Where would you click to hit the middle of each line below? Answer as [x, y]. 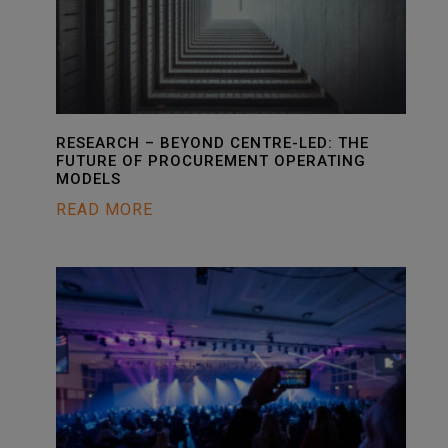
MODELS [88, 179]
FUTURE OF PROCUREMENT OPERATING [211, 161]
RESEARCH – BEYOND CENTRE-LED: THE [212, 143]
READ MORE [104, 209]
